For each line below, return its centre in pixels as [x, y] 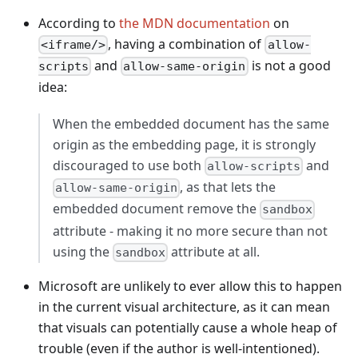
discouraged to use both [129, 165]
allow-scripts [254, 167]
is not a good [289, 65]
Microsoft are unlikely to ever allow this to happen [190, 286]
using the [83, 251]
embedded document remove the [156, 209]
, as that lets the [228, 187]
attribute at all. [214, 251]
